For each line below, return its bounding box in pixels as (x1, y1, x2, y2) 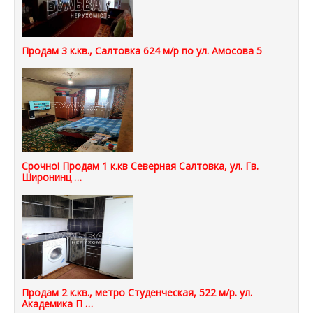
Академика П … (22, 297, 93, 311)
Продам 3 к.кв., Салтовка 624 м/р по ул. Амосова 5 (22, 44, 262, 58)
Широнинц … (22, 170, 82, 184)
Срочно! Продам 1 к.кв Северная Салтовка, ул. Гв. (22, 159, 259, 173)
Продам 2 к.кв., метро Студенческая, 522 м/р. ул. (22, 286, 252, 300)
